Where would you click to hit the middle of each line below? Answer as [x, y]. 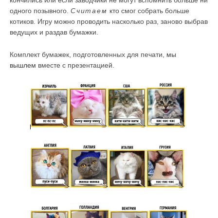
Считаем [89, 10]
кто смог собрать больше [148, 10]
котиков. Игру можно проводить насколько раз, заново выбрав [109, 21]
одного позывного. [40, 10]
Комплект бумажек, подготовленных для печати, [88, 54]
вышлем [23, 65]
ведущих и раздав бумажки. [54, 32]
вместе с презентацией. [75, 65]
